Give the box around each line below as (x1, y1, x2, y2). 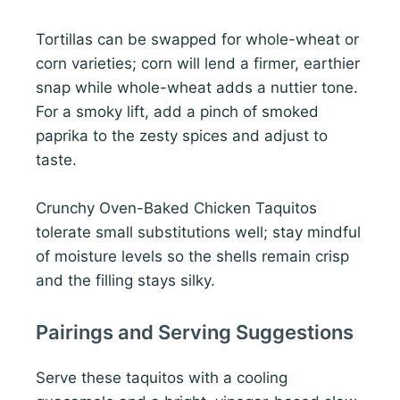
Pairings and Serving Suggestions (36, 321, 354, 345)
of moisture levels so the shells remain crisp (36, 247, 349, 266)
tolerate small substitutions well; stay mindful (36, 223, 361, 242)
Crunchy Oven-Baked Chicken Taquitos (36, 199, 317, 218)
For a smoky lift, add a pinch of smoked (36, 103, 319, 121)
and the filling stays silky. (36, 271, 215, 290)
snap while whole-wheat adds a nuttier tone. (36, 79, 358, 97)
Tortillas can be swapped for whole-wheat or (36, 30, 359, 49)
